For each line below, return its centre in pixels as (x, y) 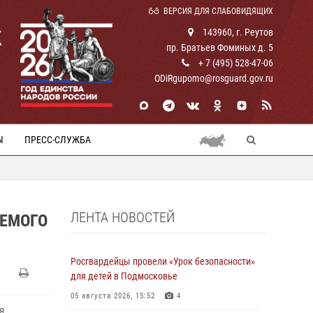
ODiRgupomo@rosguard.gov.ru (214, 78)
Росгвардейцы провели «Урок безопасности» (163, 261)
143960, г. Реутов (237, 32)
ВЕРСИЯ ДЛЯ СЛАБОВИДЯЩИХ (218, 11)
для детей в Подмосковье (124, 276)
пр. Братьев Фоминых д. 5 (220, 48)
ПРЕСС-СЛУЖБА (58, 140)
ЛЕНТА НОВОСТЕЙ (123, 217)
